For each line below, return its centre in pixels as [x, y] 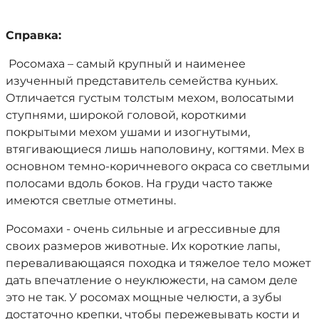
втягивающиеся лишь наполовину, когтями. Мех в [155, 149]
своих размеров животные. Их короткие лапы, [143, 246]
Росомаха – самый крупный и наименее [126, 63]
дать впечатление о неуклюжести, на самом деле [152, 280]
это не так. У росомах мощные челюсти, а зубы [144, 297]
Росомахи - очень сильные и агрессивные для [143, 229]
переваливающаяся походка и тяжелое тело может [158, 263]
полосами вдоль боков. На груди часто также [139, 183]
